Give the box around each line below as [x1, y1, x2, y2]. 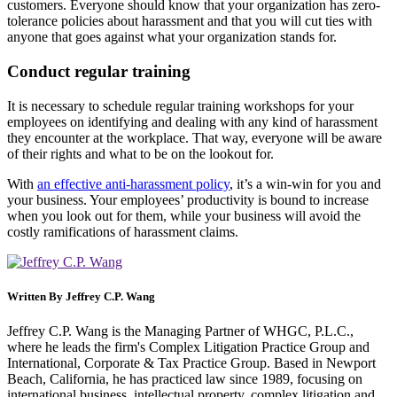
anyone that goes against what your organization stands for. [7, 29, 337, 45]
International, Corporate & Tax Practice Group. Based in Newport [7, 354, 376, 370]
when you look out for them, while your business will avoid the [7, 207, 361, 223]
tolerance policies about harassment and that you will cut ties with [7, 13, 372, 29]
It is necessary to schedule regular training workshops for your [7, 97, 354, 113]
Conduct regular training [7, 61, 191, 81]
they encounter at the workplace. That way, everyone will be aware [7, 129, 382, 145]
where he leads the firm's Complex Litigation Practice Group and [7, 339, 370, 354]
